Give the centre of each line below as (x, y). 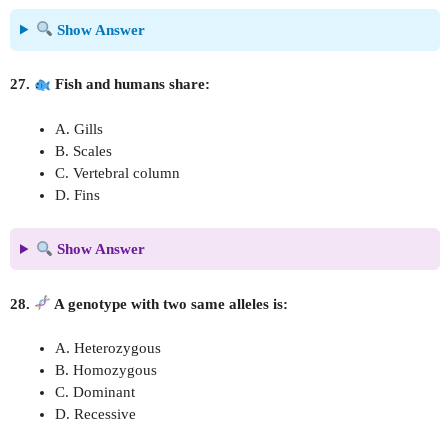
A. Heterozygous (108, 348)
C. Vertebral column (117, 172)
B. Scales (83, 150)
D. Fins (77, 194)
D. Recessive (95, 414)
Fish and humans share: (131, 84)
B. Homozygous (106, 370)
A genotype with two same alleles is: (170, 303)
